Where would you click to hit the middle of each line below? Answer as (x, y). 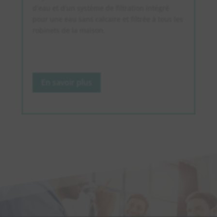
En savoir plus (66, 83)
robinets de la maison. (69, 31)
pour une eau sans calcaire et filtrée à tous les (108, 19)
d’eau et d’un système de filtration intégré (101, 8)
